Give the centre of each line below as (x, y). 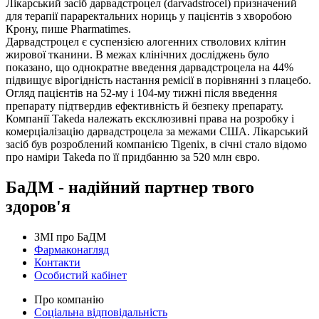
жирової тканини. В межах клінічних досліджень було (137, 54)
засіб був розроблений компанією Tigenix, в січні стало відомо (156, 144)
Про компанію (69, 299)
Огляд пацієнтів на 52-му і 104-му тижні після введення (141, 93)
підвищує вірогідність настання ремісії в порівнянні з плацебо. (158, 80)
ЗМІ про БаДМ (70, 236)
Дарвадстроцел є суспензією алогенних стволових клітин (146, 41)
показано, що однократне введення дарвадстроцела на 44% (150, 67)
